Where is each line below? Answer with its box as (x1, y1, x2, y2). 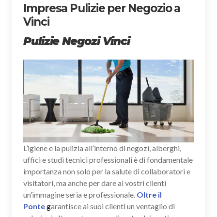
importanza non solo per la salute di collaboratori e (23, 167, 190, 176)
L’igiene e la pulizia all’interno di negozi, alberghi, (23, 143, 181, 153)
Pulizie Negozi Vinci (23, 34, 130, 48)
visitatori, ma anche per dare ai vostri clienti (23, 178, 166, 188)
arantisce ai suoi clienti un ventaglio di (51, 201, 175, 211)
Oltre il (137, 190, 162, 200)
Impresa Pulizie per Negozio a (23, 1, 181, 15)
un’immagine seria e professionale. (23, 190, 137, 200)
